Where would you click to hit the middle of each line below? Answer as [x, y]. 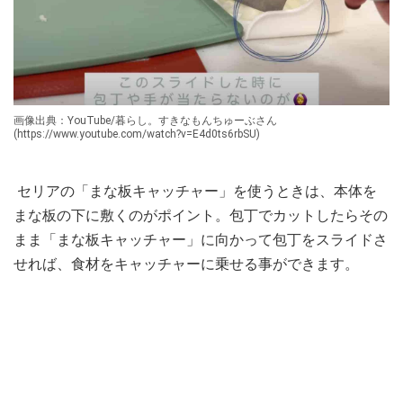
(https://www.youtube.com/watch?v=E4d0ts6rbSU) [137, 134]
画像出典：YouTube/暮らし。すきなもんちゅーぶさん [145, 120]
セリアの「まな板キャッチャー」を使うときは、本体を [195, 191]
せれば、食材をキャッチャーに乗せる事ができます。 [186, 264]
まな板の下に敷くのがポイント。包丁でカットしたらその [201, 215]
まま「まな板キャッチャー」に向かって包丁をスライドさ [201, 239]
